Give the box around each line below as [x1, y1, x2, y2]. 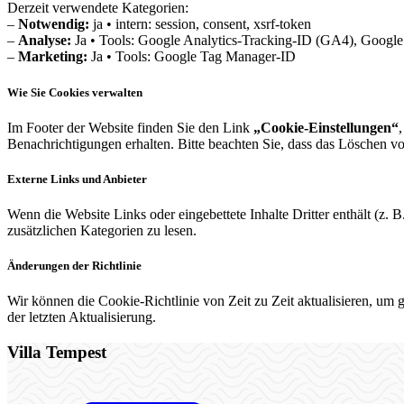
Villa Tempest [7, 343, 106, 363]
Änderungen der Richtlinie [7, 259, 142, 273]
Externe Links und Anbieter [7, 171, 147, 186]
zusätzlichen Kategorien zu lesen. [7, 223, 197, 239]
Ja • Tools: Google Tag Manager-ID [87, 49, 296, 65]
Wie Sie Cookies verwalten [7, 85, 142, 99]
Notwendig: [18, 16, 89, 32]
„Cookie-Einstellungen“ [253, 119, 399, 135]
